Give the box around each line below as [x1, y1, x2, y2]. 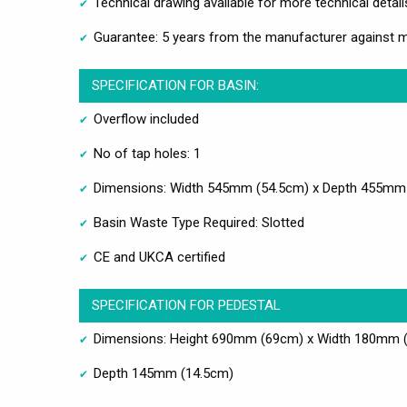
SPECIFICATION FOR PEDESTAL [91, 296, 281, 313]
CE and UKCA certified [94, 248, 225, 265]
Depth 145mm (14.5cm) [94, 364, 233, 382]
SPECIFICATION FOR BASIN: [91, 76, 259, 94]
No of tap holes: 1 [94, 144, 201, 162]
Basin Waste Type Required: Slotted [94, 213, 304, 231]
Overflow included [94, 110, 199, 127]
